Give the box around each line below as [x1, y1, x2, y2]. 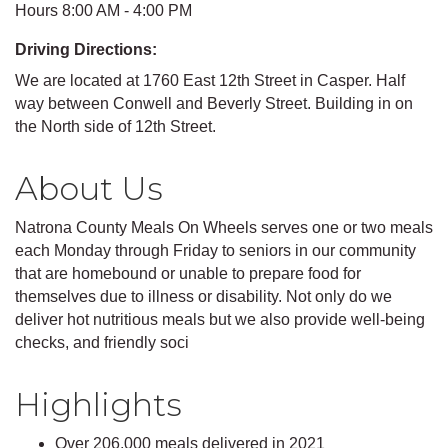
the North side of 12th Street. [15, 118, 216, 136]
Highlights [15, 385, 182, 425]
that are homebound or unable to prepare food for [15, 265, 361, 283]
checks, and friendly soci [15, 334, 189, 352]
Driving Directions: [15, 41, 157, 59]
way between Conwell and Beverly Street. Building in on [15, 95, 413, 113]
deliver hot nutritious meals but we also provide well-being [15, 311, 425, 329]
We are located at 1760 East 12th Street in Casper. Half [15, 72, 405, 90]
